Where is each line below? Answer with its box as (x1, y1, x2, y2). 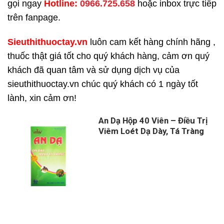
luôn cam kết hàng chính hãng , (87, 37, 215, 47)
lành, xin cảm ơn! (7, 93, 76, 103)
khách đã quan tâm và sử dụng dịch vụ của (7, 65, 179, 75)
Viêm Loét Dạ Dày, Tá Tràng (98, 126, 204, 136)
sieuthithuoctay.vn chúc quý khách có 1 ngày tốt (7, 79, 198, 89)
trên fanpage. (7, 12, 60, 23)
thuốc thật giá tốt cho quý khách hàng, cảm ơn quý (7, 51, 209, 61)
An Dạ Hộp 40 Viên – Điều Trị (98, 115, 208, 126)
